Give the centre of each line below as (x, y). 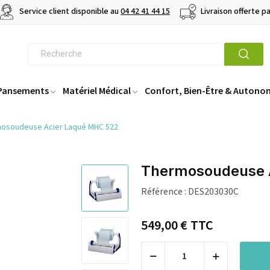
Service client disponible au (69, 12)
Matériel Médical (97, 91)
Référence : (164, 192)
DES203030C (213, 192)
